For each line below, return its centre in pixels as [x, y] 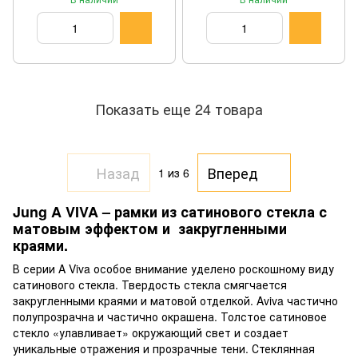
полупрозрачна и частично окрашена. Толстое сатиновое [170, 317]
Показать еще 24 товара [179, 108]
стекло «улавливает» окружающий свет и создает [151, 333]
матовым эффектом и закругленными [150, 229]
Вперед [233, 172]
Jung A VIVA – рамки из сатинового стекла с [170, 212]
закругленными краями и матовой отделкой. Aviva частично [175, 301]
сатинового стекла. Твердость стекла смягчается [150, 285]
